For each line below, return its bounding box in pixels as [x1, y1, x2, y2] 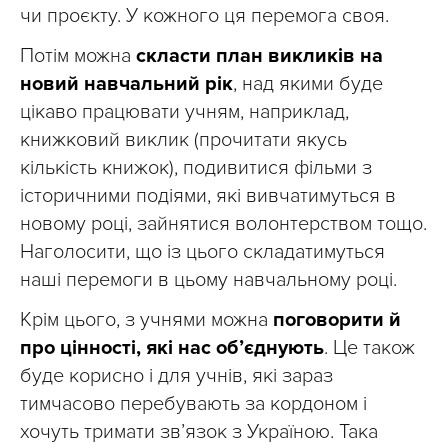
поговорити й [273, 308, 401, 332]
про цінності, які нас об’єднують [20, 336, 324, 360]
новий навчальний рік [20, 72, 233, 96]
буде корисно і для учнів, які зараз [20, 364, 333, 388]
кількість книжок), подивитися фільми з [20, 156, 372, 180]
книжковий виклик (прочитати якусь [20, 128, 347, 152]
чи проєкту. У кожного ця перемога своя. [20, 4, 389, 28]
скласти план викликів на [136, 44, 383, 68]
